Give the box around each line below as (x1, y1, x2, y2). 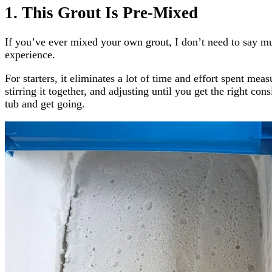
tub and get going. (5, 98, 85, 110)
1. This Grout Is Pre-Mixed (5, 4, 198, 22)
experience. (5, 49, 55, 61)
